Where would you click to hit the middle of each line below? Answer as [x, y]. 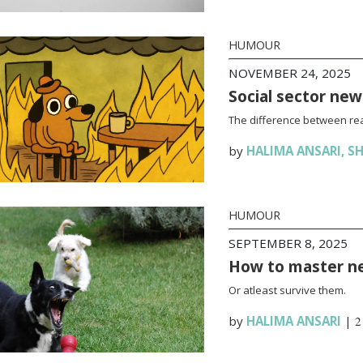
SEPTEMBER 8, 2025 [288, 243]
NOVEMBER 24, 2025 [289, 73]
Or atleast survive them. [287, 290]
